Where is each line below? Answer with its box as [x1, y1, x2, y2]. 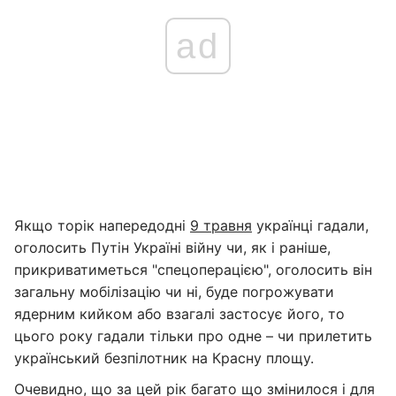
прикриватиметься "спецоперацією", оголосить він [14, 261, 372, 278]
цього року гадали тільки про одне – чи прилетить [14, 327, 372, 345]
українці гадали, [252, 217, 369, 234]
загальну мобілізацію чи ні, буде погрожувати [14, 283, 334, 301]
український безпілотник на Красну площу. [14, 349, 314, 367]
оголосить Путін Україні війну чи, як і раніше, [14, 239, 331, 256]
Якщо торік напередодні [14, 217, 190, 234]
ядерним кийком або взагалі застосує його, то [14, 305, 345, 323]
